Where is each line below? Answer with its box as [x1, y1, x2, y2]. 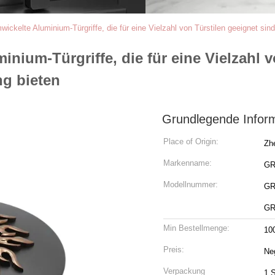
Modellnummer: [163, 180, 218, 189]
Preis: [163, 245, 184, 254]
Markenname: [163, 158, 212, 168]
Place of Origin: [163, 137, 219, 146]
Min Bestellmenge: [163, 223, 230, 233]
